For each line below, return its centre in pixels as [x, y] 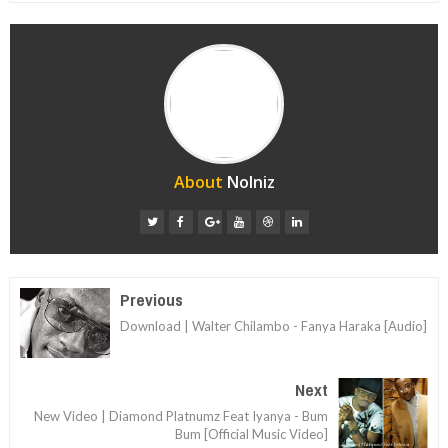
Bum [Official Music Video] [252, 433]
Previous [151, 299]
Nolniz [250, 181]
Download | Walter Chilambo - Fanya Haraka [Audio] [273, 325]
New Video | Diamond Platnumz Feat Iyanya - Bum [181, 415]
